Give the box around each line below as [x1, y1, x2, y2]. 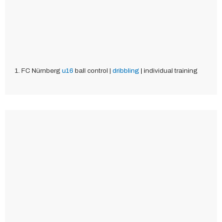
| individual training [139, 66, 198, 74]
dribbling [112, 66, 139, 74]
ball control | [73, 66, 112, 74]
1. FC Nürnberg [15, 66, 62, 74]
